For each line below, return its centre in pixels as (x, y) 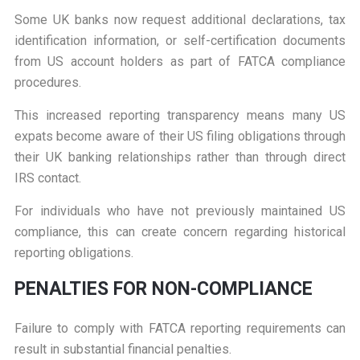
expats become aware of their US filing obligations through (180, 137)
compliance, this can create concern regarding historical (180, 232)
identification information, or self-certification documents (180, 41)
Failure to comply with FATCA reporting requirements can (180, 329)
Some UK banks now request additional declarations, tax (180, 20)
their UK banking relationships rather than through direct (180, 157)
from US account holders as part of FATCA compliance (180, 62)
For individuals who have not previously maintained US (180, 211)
